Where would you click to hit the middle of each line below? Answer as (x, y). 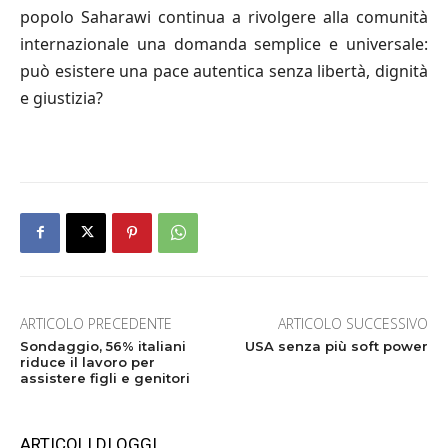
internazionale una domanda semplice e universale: (224, 43)
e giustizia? (61, 97)
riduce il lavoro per (87, 361)
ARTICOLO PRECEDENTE (96, 323)
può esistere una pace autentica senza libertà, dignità (224, 70)
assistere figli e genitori (105, 377)
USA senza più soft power (336, 345)
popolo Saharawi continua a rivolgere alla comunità (224, 16)
